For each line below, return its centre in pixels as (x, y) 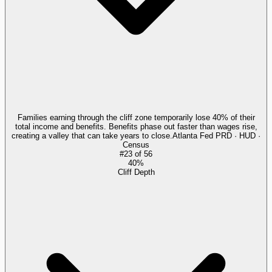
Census (136, 144)
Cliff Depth (136, 172)
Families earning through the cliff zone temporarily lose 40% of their (136, 117)
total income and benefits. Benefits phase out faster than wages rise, (136, 126)
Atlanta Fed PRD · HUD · (216, 135)
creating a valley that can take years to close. (92, 135)
